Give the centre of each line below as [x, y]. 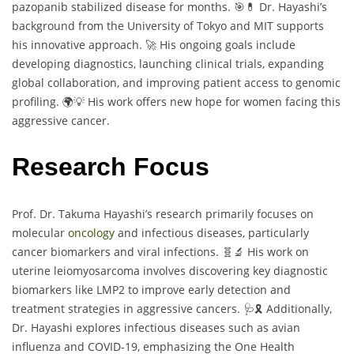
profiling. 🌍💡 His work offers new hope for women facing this [176, 101]
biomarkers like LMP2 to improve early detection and [151, 289]
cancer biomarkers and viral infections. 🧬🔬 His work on [160, 251]
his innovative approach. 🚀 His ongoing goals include [154, 44]
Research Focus [111, 167]
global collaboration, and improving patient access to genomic [176, 82]
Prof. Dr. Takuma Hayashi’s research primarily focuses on [163, 213]
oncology [91, 232]
